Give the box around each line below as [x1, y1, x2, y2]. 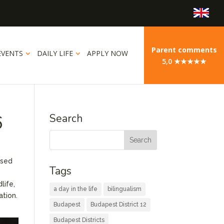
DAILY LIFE [37, 48, 73, 58]
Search [49, 111, 82, 125]
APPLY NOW [87, 48, 128, 58]
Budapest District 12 [90, 201, 146, 208]
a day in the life [53, 185, 97, 192]
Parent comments [151, 44, 217, 54]
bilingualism [107, 185, 141, 192]
